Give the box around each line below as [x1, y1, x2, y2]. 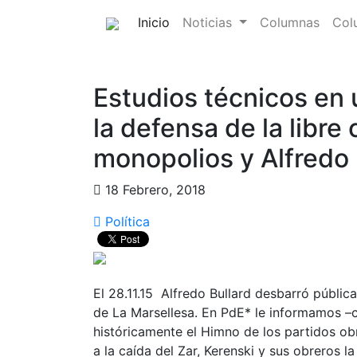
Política [101, 214, 150, 229]
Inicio [138, 14, 170, 30]
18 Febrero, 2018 [101, 182, 206, 198]
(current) [169, 14, 222, 29]
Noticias [182, 14, 236, 30]
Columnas [259, 14, 320, 30]
